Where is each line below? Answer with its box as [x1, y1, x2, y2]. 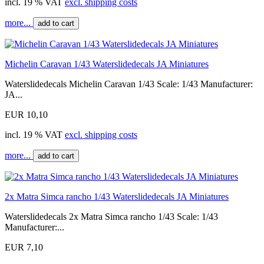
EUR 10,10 [5, 109, 48, 120]
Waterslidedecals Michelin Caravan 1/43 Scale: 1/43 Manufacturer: [5, 78, 253, 89]
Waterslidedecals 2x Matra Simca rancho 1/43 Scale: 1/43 [5, 211, 218, 222]
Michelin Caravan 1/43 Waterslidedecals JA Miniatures [5, 58, 209, 69]
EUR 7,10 [5, 242, 43, 252]
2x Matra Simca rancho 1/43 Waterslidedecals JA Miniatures [5, 191, 229, 202]
